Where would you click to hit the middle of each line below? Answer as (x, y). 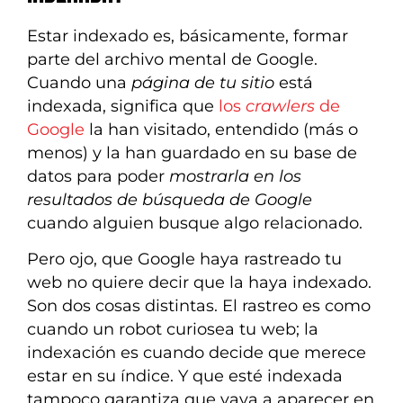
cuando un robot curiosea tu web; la (173, 329)
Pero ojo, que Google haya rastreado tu (184, 259)
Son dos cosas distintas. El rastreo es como (199, 306)
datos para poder (98, 175)
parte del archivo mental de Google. (172, 58)
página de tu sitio (203, 82)
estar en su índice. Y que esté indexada (185, 376)
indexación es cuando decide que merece (197, 353)
